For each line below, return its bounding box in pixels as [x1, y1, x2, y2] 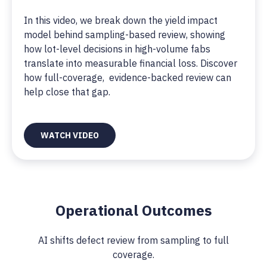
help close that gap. [24, 86, 110, 98]
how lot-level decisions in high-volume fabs [24, 43, 210, 55]
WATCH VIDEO [41, 130, 99, 141]
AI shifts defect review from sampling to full [38, 234, 229, 246]
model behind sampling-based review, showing [24, 29, 225, 41]
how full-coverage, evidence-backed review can [24, 72, 231, 83]
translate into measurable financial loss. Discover [24, 57, 237, 69]
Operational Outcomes [55, 201, 212, 220]
